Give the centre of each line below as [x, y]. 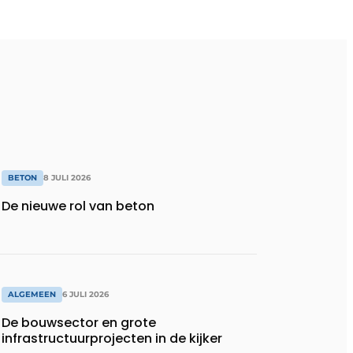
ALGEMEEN [32, 294]
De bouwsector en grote [79, 322]
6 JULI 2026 [85, 294]
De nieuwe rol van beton [78, 206]
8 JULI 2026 [67, 178]
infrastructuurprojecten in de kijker [112, 338]
